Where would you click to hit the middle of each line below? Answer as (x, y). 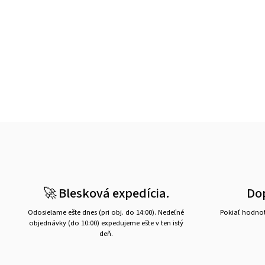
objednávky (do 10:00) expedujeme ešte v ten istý (106, 223)
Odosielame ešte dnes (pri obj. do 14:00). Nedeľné (106, 212)
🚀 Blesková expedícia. (106, 193)
